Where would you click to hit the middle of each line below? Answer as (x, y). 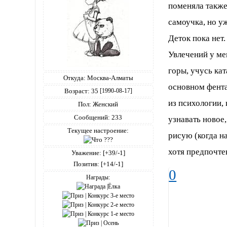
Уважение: (86, 153)
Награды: (98, 177)
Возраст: (77, 91)
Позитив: (86, 164)
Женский (105, 104)
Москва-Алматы (109, 78)
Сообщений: (92, 117)
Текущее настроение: (98, 130)
